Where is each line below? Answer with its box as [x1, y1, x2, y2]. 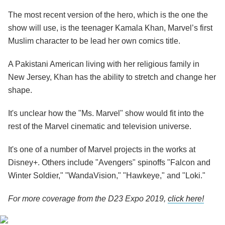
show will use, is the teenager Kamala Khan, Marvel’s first [8, 24, 212, 33]
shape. [8, 86, 32, 95]
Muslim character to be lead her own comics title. [8, 37, 180, 46]
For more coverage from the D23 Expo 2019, [8, 194, 168, 203]
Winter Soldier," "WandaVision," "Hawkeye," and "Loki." [8, 171, 205, 180]
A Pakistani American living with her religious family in [8, 60, 199, 69]
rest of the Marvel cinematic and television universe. [8, 122, 191, 131]
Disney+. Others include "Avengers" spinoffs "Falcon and [8, 158, 210, 167]
